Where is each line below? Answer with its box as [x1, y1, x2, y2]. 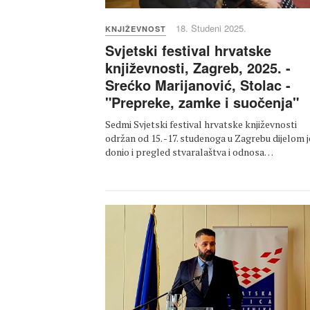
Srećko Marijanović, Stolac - [105, 75, 291, 95]
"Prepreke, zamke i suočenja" [105, 92, 299, 113]
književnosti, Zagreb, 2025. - [105, 57, 291, 78]
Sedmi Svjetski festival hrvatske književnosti [105, 118, 297, 131]
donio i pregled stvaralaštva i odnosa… [105, 145, 273, 159]
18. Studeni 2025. [176, 21, 246, 35]
